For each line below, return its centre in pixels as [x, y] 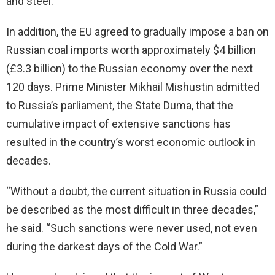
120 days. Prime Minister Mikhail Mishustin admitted [133, 87]
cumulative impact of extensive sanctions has [118, 124]
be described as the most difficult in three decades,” [132, 210]
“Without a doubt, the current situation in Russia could [136, 192]
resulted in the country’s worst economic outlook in [131, 142]
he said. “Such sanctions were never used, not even [132, 228]
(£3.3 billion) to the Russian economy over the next [130, 69]
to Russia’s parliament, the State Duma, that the [120, 106]
